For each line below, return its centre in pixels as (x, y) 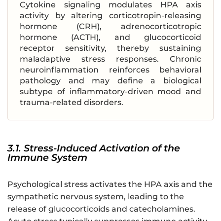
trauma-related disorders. (72, 102)
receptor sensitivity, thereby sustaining (110, 48)
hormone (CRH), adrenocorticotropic (110, 26)
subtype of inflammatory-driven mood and (110, 91)
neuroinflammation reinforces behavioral (110, 70)
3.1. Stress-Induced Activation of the (94, 148)
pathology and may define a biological (110, 80)
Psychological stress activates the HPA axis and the (110, 184)
